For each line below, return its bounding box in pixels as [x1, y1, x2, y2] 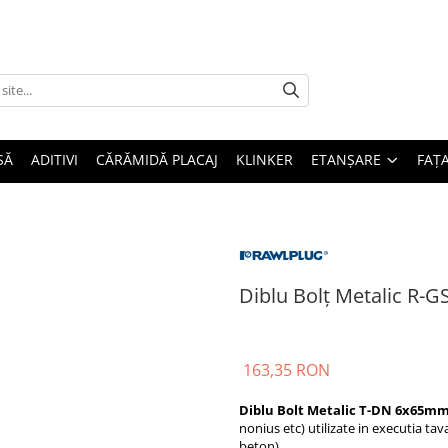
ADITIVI [31, 150, 78, 169]
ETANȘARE [311, 150, 385, 169]
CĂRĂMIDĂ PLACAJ [96, 150, 218, 169]
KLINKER [236, 150, 293, 169]
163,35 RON [243, 359, 330, 381]
